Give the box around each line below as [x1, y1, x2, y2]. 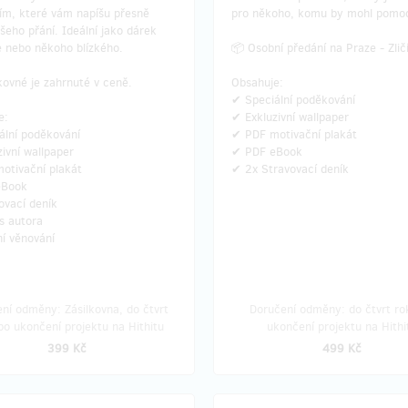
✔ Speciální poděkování [231, 92, 355, 107]
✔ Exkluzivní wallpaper [231, 109, 349, 125]
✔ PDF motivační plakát [231, 127, 357, 142]
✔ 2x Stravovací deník [231, 161, 349, 177]
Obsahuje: [231, 75, 283, 90]
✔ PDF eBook [231, 144, 302, 159]
